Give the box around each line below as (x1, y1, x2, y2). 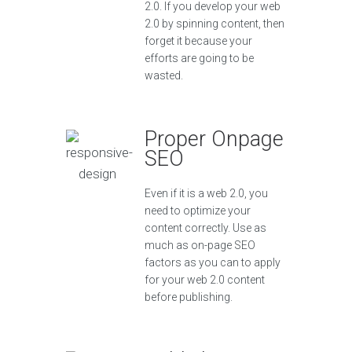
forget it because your (145, 35, 252, 48)
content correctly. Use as (145, 222, 266, 235)
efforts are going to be (145, 52, 254, 65)
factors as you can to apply (145, 256, 280, 269)
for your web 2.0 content (145, 273, 265, 287)
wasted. (145, 69, 183, 82)
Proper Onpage (145, 126, 284, 152)
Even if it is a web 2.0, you (145, 187, 268, 200)
